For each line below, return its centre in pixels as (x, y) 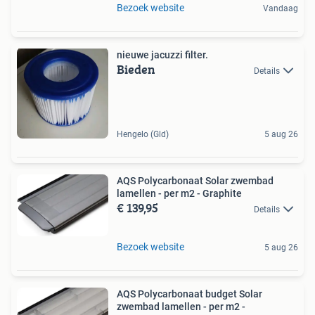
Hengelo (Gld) (143, 134)
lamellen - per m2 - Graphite (179, 193)
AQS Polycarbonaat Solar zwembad (195, 180)
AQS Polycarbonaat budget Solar (189, 294)
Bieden (136, 69)
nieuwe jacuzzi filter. (162, 54)
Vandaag (281, 8)
